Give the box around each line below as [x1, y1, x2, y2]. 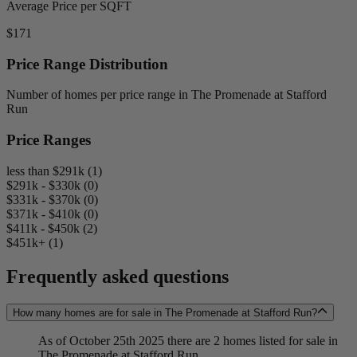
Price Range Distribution [6, 55, 168, 73]
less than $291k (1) [6, 163, 102, 178]
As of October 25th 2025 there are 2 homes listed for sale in [38, 333, 338, 347]
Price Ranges [6, 131, 91, 149]
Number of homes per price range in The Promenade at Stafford [6, 88, 327, 102]
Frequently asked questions [6, 265, 229, 287]
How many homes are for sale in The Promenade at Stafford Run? [13, 306, 317, 319]
